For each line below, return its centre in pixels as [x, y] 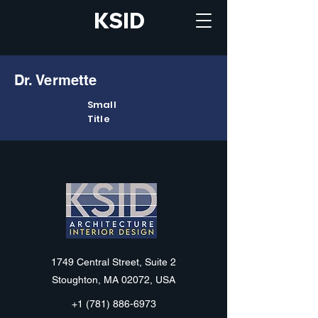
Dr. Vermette [55, 80]
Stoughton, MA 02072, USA [114, 280]
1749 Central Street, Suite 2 [114, 262]
